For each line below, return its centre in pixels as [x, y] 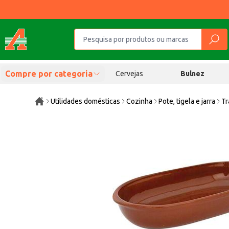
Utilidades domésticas [86, 101]
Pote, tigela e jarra [187, 101]
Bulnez [193, 74]
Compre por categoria [49, 74]
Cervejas [129, 74]
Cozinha [140, 101]
